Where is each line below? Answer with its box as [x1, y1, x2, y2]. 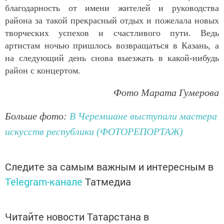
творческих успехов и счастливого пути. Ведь [5, 28, 219, 38]
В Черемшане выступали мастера [69, 110, 217, 122]
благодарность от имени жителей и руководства [5, 3, 219, 13]
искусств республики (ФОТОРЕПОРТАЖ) [5, 126, 183, 137]
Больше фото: [5, 110, 67, 122]
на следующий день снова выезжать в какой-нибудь [5, 53, 219, 63]
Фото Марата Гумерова [113, 87, 219, 98]
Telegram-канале [5, 175, 82, 188]
